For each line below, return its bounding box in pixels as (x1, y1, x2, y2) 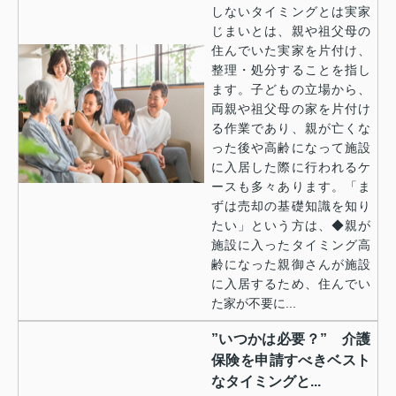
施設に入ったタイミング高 (211, 237, 370, 252)
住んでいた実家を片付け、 (211, 42, 370, 57)
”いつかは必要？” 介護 (211, 331, 370, 346)
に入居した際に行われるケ (211, 159, 370, 174)
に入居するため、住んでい (211, 276, 370, 291)
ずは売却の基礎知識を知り (211, 198, 370, 213)
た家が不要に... (211, 295, 296, 310)
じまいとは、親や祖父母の (211, 23, 370, 38)
